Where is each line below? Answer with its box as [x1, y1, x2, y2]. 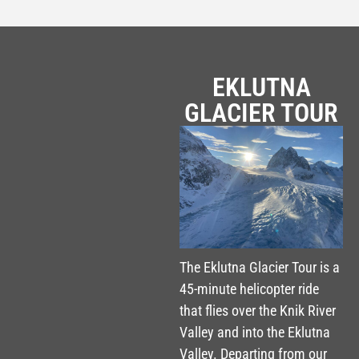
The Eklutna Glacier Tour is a [179, 259, 340, 276]
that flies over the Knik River [179, 302, 336, 320]
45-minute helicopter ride [179, 280, 319, 298]
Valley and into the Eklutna [179, 324, 330, 341]
